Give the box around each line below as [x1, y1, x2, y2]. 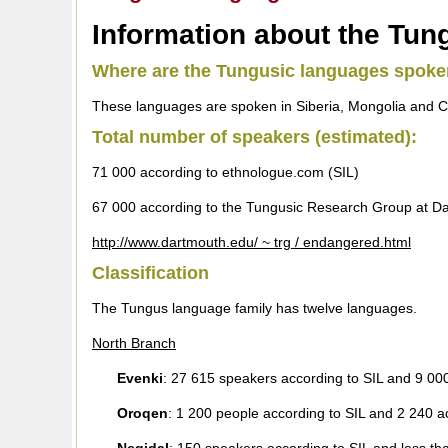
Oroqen [117, 405, 168, 421]
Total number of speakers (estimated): [92, 127, 417, 147]
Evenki [117, 370, 163, 386]
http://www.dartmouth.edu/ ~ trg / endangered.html [92, 234, 411, 250]
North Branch [92, 335, 176, 351]
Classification [92, 263, 209, 283]
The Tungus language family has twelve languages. [92, 300, 417, 316]
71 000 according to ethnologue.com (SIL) [92, 164, 359, 180]
